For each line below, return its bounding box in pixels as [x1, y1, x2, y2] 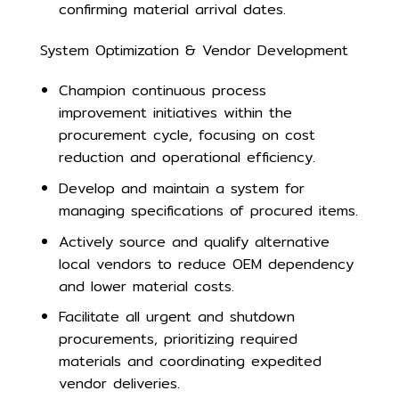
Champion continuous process [58, 79, 266, 102]
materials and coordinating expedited [58, 350, 322, 373]
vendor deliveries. [58, 372, 180, 395]
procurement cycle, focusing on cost [58, 124, 315, 147]
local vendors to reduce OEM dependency [58, 252, 354, 275]
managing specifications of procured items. [58, 199, 358, 223]
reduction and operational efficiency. [58, 146, 315, 169]
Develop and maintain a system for [58, 177, 305, 200]
